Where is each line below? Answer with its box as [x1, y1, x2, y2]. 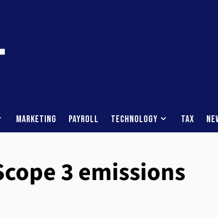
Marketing [16, 113, 56, 126]
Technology [111, 113, 158, 126]
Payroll [69, 113, 99, 126]
